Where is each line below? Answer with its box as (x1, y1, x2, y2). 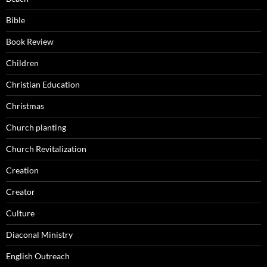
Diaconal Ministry (6, 229, 73, 240)
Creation (6, 165, 39, 176)
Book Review (6, 36, 54, 47)
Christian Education (6, 79, 80, 90)
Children (6, 58, 39, 69)
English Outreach (6, 251, 70, 262)
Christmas (6, 101, 44, 111)
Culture (6, 208, 35, 219)
